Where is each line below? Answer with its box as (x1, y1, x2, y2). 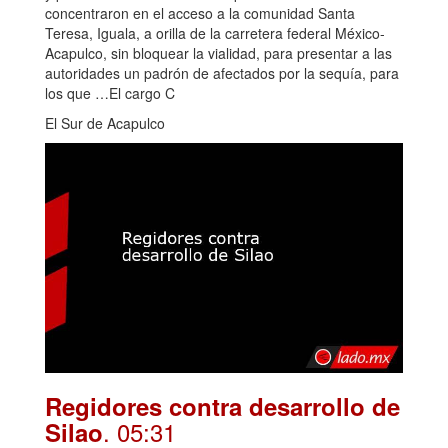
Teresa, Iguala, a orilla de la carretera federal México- (45, 22, 385, 43)
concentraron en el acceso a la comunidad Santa (45, 2, 355, 23)
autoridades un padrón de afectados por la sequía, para (45, 62, 399, 83)
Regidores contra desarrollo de (45, 388, 400, 423)
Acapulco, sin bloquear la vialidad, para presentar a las (45, 42, 392, 63)
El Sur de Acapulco (45, 112, 165, 133)
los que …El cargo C (45, 82, 175, 103)
